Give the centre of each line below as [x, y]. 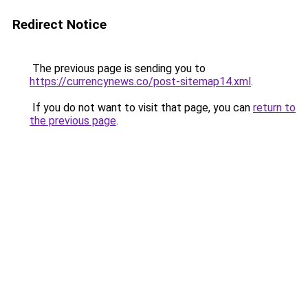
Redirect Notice [59, 24]
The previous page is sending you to [118, 68]
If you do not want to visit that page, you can [141, 108]
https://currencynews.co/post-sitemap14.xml [140, 81]
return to [274, 108]
